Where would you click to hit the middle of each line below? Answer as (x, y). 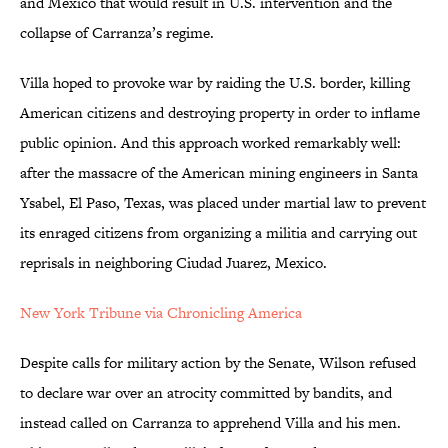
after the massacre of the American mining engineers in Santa (219, 173)
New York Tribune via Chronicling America (161, 313)
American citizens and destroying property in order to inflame (220, 113)
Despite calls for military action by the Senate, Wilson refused (218, 363)
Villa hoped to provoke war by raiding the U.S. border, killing (215, 83)
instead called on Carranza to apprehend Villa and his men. (210, 423)
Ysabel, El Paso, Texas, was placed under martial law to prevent (223, 203)
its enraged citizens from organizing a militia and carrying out (218, 233)
